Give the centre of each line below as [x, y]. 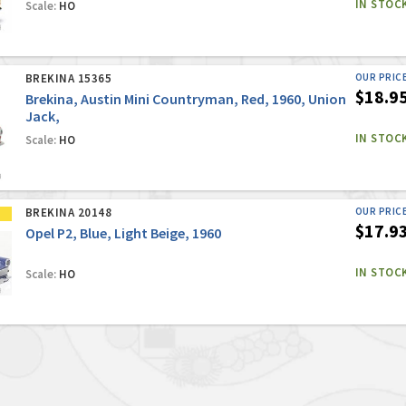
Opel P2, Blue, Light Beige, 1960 [123, 233]
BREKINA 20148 [68, 213]
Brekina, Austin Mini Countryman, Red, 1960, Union [185, 99]
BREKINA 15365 [68, 79]
